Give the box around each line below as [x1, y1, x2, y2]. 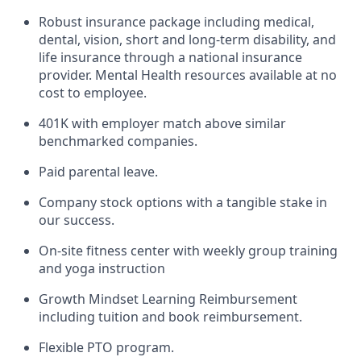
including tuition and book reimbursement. [39, 308, 302, 326]
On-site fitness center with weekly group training [39, 242, 338, 259]
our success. [39, 211, 114, 229]
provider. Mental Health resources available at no [39, 66, 337, 84]
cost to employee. [39, 84, 147, 102]
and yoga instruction [39, 259, 165, 277]
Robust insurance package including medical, [39, 13, 314, 31]
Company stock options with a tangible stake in [39, 193, 327, 211]
